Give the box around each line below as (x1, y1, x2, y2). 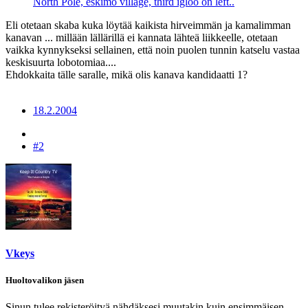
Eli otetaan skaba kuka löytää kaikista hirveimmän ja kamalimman (5, 19, 291, 32)
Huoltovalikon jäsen (5, 274, 84, 285)
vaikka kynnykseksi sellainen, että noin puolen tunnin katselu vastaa (5, 44, 300, 56)
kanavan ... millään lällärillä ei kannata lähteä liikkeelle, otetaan (5, 32, 278, 44)
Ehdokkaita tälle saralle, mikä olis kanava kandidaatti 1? (5, 69, 247, 81)
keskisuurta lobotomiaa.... (5, 56, 116, 69)
